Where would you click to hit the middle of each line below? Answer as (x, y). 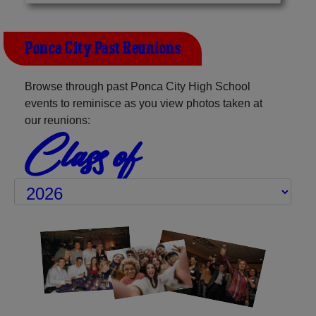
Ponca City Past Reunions (103, 48)
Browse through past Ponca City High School (138, 86)
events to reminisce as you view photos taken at (144, 103)
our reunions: (57, 120)
